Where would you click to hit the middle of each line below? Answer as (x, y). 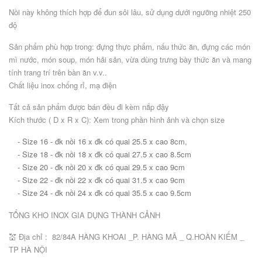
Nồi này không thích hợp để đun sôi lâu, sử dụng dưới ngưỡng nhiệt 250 (130, 12)
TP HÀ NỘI (28, 249)
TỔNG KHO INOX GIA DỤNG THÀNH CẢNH (85, 215)
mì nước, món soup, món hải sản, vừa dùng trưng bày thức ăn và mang (130, 59)
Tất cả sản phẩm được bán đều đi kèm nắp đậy (89, 107)
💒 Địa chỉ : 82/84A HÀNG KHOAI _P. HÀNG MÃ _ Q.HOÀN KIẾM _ (126, 237)
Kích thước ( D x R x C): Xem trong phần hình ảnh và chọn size (117, 120)
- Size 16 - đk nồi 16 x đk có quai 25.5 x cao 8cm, (104, 141)
